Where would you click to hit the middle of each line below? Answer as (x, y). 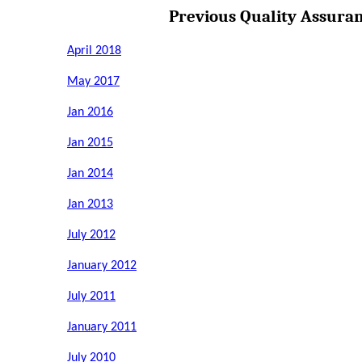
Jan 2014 (90, 174)
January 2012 (102, 266)
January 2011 (102, 328)
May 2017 (93, 82)
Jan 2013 (90, 205)
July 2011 (91, 297)
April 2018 (94, 51)
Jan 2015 (90, 143)
